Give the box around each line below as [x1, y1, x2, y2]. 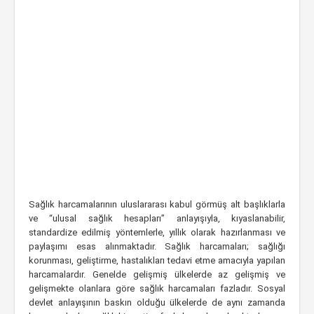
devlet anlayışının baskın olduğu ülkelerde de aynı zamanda [29, 297, 285, 308]
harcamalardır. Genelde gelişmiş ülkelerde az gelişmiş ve [29, 269, 285, 280]
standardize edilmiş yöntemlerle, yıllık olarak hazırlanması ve [29, 227, 285, 238]
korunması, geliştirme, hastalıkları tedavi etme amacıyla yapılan [29, 255, 285, 266]
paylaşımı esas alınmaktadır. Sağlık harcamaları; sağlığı [29, 241, 285, 252]
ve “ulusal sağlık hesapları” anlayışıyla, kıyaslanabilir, [29, 213, 285, 224]
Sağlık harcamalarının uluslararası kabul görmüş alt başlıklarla [29, 199, 285, 210]
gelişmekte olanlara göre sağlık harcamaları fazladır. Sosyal [29, 283, 285, 294]
